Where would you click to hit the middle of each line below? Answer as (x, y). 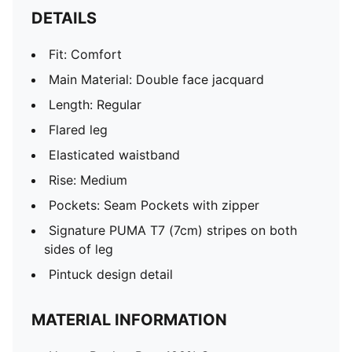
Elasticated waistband (114, 155)
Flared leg (78, 130)
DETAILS (64, 18)
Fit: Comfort (85, 54)
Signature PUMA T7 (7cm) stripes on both (173, 230)
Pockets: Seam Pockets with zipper (154, 205)
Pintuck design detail (111, 274)
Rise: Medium (88, 180)
